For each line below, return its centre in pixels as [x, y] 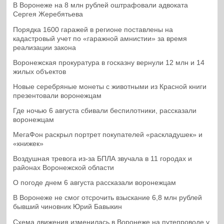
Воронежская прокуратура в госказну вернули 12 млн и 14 [109, 62]
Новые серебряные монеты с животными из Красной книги [110, 86]
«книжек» [28, 144]
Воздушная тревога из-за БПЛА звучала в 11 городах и [103, 159]
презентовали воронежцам [57, 95]
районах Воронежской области [64, 168]
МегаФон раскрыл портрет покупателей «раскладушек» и [108, 135]
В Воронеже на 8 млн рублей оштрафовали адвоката [101, 5]
